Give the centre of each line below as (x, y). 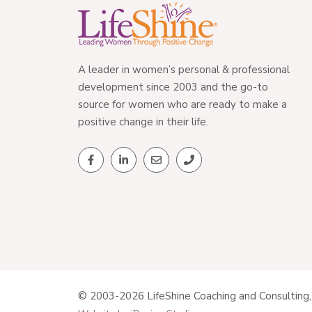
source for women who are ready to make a (182, 104)
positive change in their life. (143, 122)
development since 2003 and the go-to (173, 87)
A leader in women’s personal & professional (184, 70)
